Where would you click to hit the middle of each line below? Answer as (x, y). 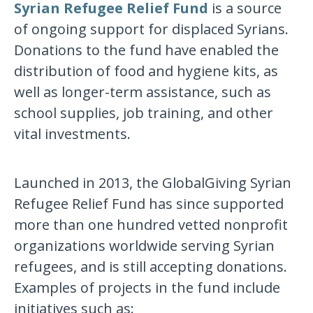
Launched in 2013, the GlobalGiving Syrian (153, 183)
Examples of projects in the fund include (147, 288)
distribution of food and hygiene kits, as (146, 71)
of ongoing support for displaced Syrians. (152, 29)
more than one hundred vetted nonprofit (151, 225)
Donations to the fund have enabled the (147, 50)
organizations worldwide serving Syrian (145, 246)
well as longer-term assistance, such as (143, 92)
